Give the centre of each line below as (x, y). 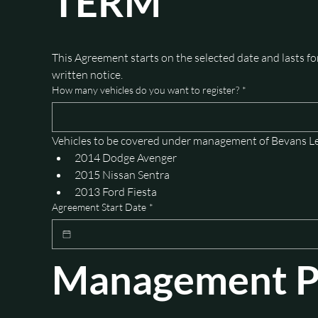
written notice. (88, 74)
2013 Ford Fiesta (116, 191)
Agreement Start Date (99, 207)
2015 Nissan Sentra (122, 174)
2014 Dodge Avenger (126, 157)
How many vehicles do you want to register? (146, 89)
